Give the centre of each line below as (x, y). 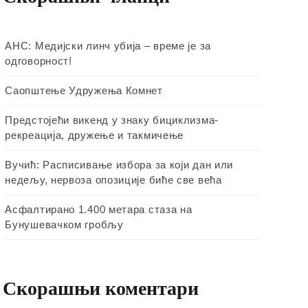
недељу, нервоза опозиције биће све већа (113, 179)
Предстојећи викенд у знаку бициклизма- (112, 120)
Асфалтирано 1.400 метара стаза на (99, 209)
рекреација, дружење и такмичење (95, 135)
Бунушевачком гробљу (64, 224)
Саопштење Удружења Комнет (84, 90)
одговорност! (38, 60)
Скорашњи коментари (101, 288)
